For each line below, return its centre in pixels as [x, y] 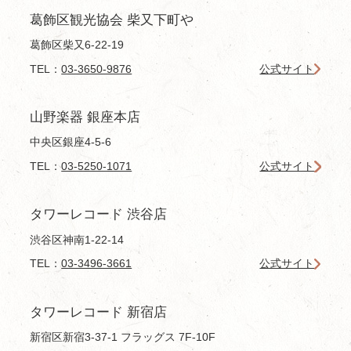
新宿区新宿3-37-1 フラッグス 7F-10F [123, 337]
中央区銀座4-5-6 [71, 142]
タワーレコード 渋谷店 [99, 215]
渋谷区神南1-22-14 [77, 239]
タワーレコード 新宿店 [99, 312]
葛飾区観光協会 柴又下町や [112, 20]
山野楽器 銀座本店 [85, 117]
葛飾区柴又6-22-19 [77, 45]
